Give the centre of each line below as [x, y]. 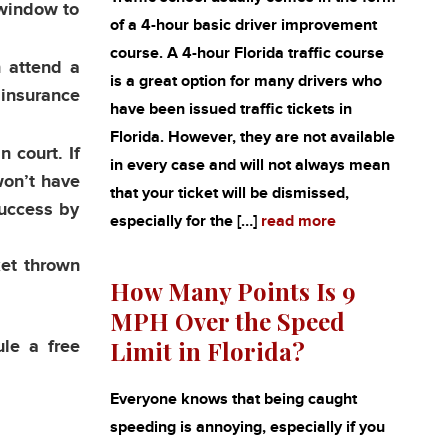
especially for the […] [185, 221]
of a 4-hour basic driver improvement [243, 25]
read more [298, 221]
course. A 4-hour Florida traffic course [246, 53]
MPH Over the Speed [227, 321]
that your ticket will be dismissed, [229, 193]
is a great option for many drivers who [245, 81]
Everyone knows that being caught [233, 399]
